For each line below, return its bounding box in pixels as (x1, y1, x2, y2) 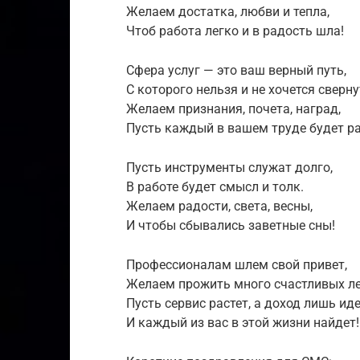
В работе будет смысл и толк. (126, 179, 304, 195)
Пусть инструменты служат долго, (126, 160, 333, 176)
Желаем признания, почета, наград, (126, 101, 341, 117)
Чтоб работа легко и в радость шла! (126, 23, 344, 39)
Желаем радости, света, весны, (126, 198, 313, 215)
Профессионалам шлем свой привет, (126, 257, 347, 273)
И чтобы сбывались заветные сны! (126, 218, 335, 234)
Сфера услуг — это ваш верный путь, (126, 63, 346, 79)
